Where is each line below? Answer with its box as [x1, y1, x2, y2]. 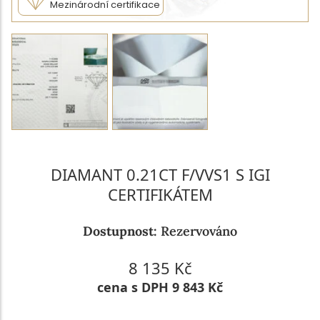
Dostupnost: [83, 222, 161, 239]
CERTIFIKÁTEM [107, 183, 213, 205]
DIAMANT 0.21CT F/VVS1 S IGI [50, 163, 270, 185]
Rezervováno [161, 222, 237, 239]
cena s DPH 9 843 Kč [97, 278, 223, 296]
